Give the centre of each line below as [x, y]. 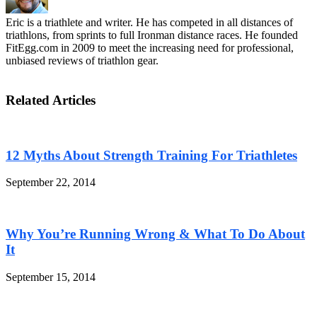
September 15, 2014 [51, 277]
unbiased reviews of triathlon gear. [82, 60]
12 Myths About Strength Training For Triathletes [151, 155]
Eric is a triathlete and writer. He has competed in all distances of [149, 22]
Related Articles [51, 100]
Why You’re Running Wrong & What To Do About [155, 234]
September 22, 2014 [51, 183]
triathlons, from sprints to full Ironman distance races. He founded [152, 35]
